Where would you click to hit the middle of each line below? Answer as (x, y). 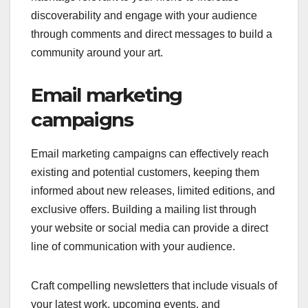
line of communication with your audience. (133, 247)
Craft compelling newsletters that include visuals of (154, 286)
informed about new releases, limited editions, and (153, 191)
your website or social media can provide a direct (150, 228)
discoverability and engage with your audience (144, 16)
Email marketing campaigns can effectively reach (150, 154)
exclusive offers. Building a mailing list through (144, 210)
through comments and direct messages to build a (152, 34)
